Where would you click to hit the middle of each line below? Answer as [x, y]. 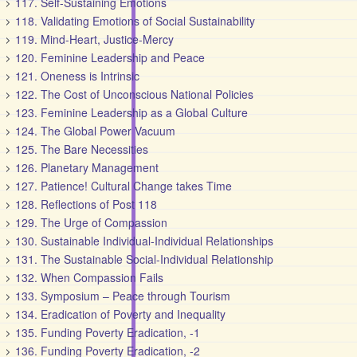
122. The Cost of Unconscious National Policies [135, 94]
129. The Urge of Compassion [92, 222]
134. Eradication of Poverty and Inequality [121, 314]
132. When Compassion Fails [90, 277]
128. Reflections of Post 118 [86, 204]
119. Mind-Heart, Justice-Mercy [95, 39]
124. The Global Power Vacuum [96, 131]
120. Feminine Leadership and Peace [110, 57]
